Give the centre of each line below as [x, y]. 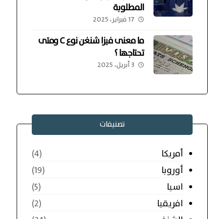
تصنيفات [112, 124]
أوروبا [172, 170]
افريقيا [170, 204]
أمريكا [172, 154]
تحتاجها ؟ [129, 53]
